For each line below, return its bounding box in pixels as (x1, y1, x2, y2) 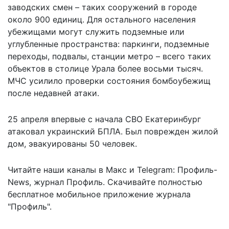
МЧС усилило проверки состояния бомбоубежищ (8, 75, 211, 86)
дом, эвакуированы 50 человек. (8, 138, 137, 149)
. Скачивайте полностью (103, 176, 202, 187)
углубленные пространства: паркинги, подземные (8, 38, 209, 49)
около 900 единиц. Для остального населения (8, 14, 196, 25)
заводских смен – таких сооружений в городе (8, 2, 197, 12)
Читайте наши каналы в (8, 164, 106, 175)
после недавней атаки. (8, 87, 99, 98)
